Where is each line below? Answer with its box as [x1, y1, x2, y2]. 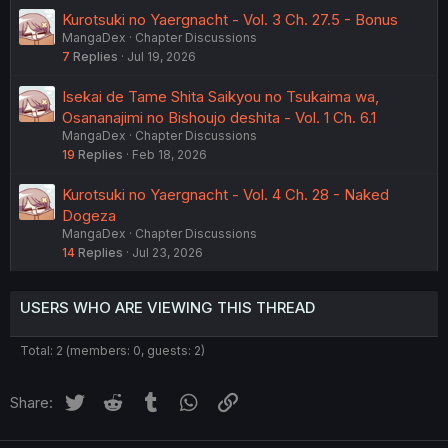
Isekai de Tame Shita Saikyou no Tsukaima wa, [62, 87, 379, 106]
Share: [10, 393, 53, 412]
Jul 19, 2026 [127, 49, 196, 64]
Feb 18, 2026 [132, 147, 207, 162]
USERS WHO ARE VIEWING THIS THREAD [20, 298, 315, 317]
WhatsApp [201, 390, 274, 409]
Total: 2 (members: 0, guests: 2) [20, 343, 205, 358]
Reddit [124, 390, 170, 409]
